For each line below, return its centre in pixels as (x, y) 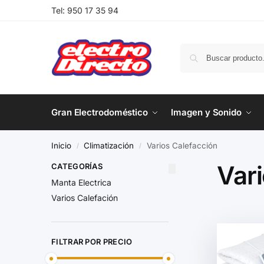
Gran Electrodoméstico (100, 112)
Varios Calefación (85, 198)
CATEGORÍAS (77, 166)
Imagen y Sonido (206, 112)
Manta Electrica (81, 183)
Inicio (61, 146)
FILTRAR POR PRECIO (92, 241)
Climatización (109, 146)
